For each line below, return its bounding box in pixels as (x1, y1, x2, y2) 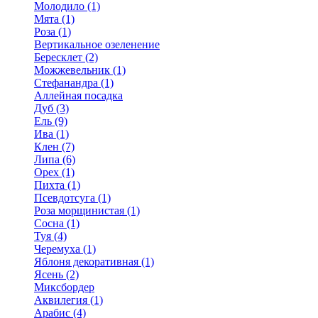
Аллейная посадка (34, 89, 123, 102)
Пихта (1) (34, 179, 80, 191)
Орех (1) (34, 166, 75, 178)
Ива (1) (34, 128, 69, 140)
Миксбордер (34, 281, 94, 293)
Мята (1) (34, 13, 75, 25)
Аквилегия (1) (34, 294, 103, 306)
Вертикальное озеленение (34, 38, 160, 50)
